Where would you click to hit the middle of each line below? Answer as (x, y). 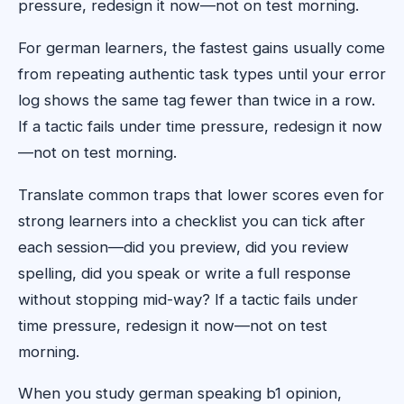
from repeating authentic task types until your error (202, 74)
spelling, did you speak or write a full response (184, 273)
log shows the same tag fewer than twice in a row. (197, 101)
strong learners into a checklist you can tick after (192, 220)
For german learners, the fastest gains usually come (202, 48)
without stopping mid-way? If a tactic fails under (188, 299)
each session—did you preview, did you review (184, 247)
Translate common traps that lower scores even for (201, 194)
